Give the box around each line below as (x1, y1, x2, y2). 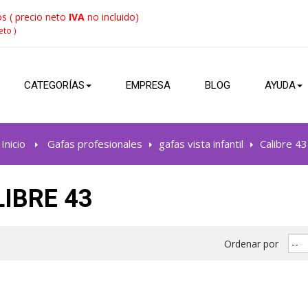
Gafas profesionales (47, 137, 142, 151)
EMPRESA (126, 79, 170, 91)
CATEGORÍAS (24, 79, 85, 91)
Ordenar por (224, 236, 278, 250)
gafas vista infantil (158, 137, 243, 151)
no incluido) (87, 10, 139, 23)
